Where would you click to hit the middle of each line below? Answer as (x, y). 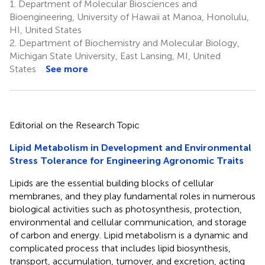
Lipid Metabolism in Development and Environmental (130, 147)
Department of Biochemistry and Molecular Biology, (128, 43)
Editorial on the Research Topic (75, 125)
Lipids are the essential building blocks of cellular (112, 183)
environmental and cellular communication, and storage (128, 222)
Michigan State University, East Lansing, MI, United (115, 56)
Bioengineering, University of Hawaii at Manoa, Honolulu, (129, 17)
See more (67, 69)
